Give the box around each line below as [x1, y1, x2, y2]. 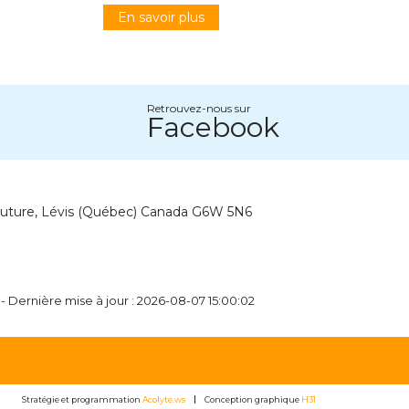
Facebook [147, 110, 279, 144]
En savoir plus [117, 8, 204, 26]
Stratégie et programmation [22, 393, 142, 404]
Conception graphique [204, 393, 301, 404]
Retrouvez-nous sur [147, 100, 251, 115]
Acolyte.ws [142, 393, 185, 404]
